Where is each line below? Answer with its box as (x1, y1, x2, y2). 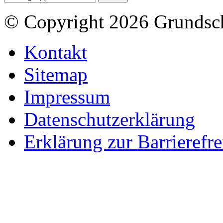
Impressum (24, 86, 110, 108)
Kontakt (24, 41, 87, 63)
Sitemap (24, 64, 88, 86)
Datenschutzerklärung (24, 109, 195, 130)
